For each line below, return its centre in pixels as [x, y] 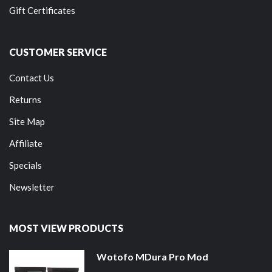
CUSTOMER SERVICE [58, 52]
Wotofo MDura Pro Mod [152, 256]
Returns [25, 99]
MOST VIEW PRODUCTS [66, 228]
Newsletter [32, 187]
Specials [25, 165]
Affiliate [26, 143]
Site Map [27, 121]
